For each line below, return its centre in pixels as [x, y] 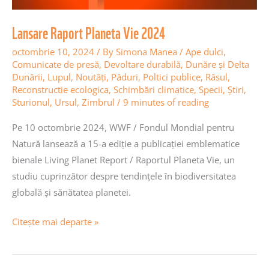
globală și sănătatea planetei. [71, 192]
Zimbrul [98, 102]
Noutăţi [91, 77]
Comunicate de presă [56, 65]
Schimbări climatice [154, 90]
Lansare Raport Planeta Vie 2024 [89, 32]
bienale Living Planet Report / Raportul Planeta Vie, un [123, 159]
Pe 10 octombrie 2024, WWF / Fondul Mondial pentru [123, 127]
